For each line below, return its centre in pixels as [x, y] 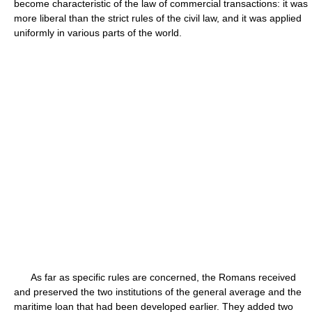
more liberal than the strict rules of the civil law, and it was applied [158, 18]
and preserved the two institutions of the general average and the [158, 292]
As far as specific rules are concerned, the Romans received [155, 277]
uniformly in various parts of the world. [98, 33]
